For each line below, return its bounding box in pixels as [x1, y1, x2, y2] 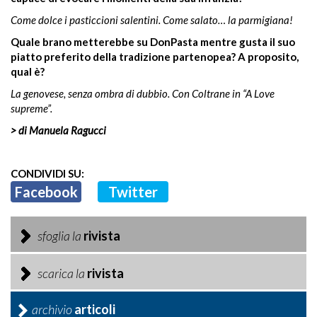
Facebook [14, 183, 78, 200]
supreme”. [11, 102, 52, 115]
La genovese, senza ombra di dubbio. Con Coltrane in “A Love [11, 87, 275, 100]
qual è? [11, 65, 45, 78]
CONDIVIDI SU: [11, 167, 84, 180]
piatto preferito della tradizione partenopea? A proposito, [11, 50, 299, 63]
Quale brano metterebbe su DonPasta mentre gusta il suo [11, 35, 295, 48]
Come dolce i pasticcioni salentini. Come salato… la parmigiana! [11, 13, 293, 26]
